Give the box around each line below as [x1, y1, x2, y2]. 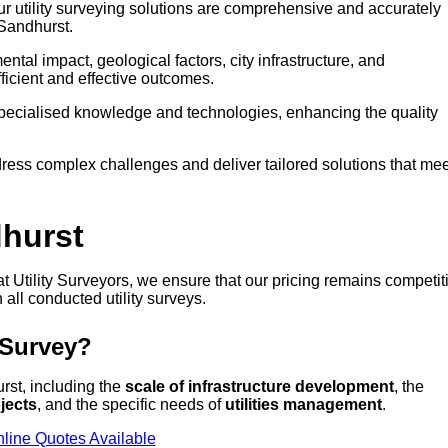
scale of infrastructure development [125, 378, 394, 396]
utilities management [225, 396, 382, 414]
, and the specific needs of [37, 396, 225, 414]
